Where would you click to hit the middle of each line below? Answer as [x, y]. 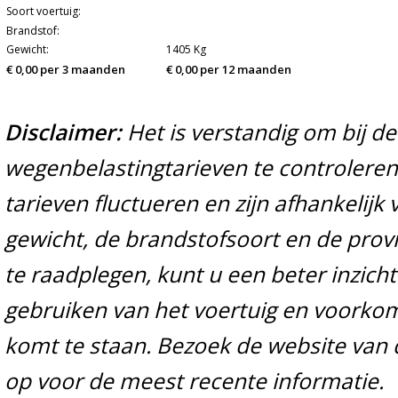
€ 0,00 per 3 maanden [70, 69]
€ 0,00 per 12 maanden [229, 69]
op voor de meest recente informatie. [194, 381]
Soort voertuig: [44, 11]
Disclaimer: [63, 132]
